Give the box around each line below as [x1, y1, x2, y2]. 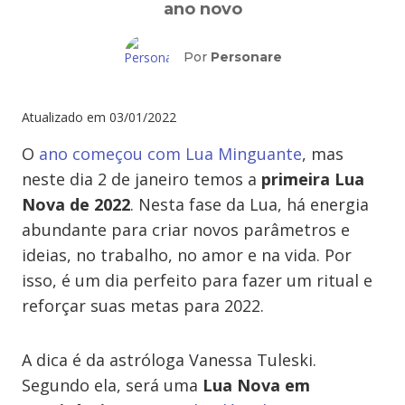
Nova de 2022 [22, 193, 130, 215]
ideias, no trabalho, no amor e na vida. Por [22, 244, 352, 266]
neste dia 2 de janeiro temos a [22, 168, 261, 190]
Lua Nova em [202, 374, 310, 396]
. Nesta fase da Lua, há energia [130, 193, 369, 215]
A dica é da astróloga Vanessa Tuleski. [22, 349, 316, 371]
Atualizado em [22, 108, 106, 126]
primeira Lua [261, 168, 364, 190]
